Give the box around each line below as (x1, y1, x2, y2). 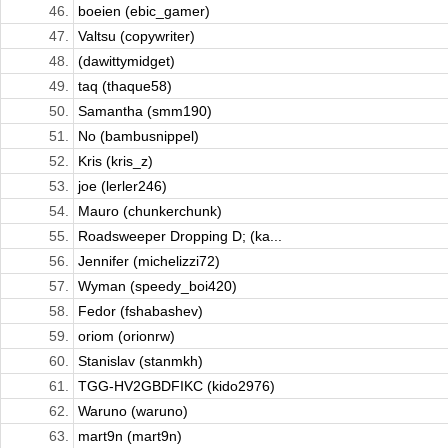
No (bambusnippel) (78, 128, 199, 145)
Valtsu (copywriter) (78, 28, 195, 45)
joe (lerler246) (78, 178, 167, 195)
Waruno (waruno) (78, 403, 188, 420)
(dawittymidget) (78, 53, 175, 70)
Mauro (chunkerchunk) (78, 203, 222, 220)
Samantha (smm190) (78, 103, 212, 120)
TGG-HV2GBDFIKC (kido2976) (78, 378, 275, 395)
